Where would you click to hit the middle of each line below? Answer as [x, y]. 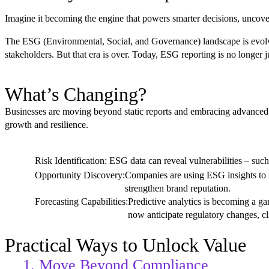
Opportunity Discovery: [80, 175]
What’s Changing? [76, 94]
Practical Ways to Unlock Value [125, 245]
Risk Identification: [72, 160]
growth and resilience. [47, 124]
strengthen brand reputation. [178, 188]
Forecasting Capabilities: [81, 201]
